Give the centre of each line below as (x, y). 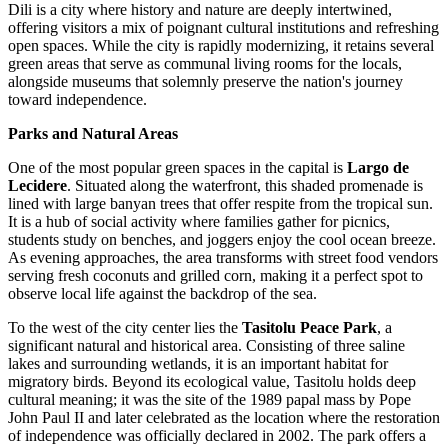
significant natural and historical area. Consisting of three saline (206, 346)
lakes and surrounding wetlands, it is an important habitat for (198, 364)
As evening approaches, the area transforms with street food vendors (223, 258)
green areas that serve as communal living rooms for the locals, (205, 64)
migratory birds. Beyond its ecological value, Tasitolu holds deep (212, 382)
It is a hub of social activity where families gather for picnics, (199, 222)
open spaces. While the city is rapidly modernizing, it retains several (221, 46)
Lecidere (37, 186)
